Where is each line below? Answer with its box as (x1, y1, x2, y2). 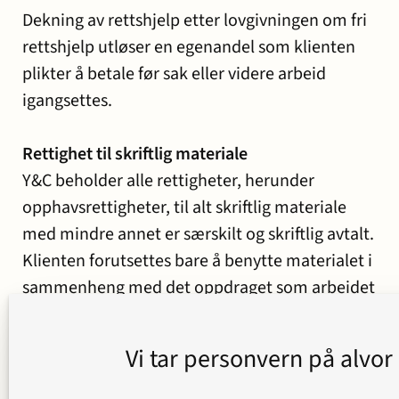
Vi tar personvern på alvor (125, 341, 393, 377)
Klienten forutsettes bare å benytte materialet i (22, 248, 372, 273)
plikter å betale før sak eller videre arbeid (22, 61, 326, 86)
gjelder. (22, 302, 78, 327)
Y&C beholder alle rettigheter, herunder (22, 168, 314, 193)
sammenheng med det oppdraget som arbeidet (22, 275, 375, 300)
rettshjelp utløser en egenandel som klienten (22, 35, 355, 60)
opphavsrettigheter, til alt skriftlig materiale (22, 195, 346, 220)
